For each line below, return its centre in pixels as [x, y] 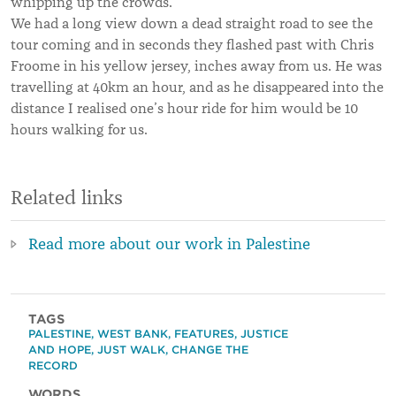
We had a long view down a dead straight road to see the [192, 23]
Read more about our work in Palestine [169, 244]
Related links [67, 197]
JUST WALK [131, 349]
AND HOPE [60, 349]
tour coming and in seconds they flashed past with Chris [192, 45]
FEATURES [204, 333]
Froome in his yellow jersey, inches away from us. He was [196, 66]
